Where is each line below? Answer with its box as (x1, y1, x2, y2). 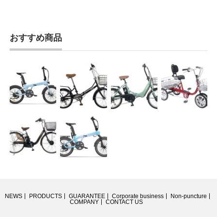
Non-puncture (170, 192, 207, 200)
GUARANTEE (69, 192, 105, 200)
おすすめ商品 (10, 33, 62, 43)
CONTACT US (105, 198, 143, 205)
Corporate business (112, 192, 164, 200)
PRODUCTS (29, 192, 62, 200)
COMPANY (69, 198, 99, 205)
